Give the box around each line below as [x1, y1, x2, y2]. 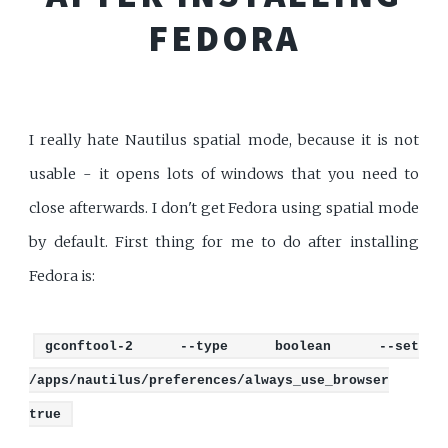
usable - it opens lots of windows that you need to [29, 165, 419, 184]
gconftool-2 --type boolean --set [44, 338, 419, 354]
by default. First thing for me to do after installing [29, 233, 419, 252]
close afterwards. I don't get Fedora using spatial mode [29, 199, 419, 218]
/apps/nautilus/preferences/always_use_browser [29, 372, 390, 388]
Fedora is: [29, 267, 96, 286]
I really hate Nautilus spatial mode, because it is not [29, 131, 419, 150]
